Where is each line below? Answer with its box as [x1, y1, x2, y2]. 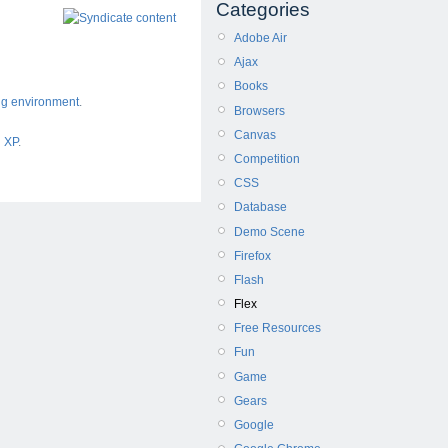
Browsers [234, 103, 285, 118]
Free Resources [234, 321, 321, 336]
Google [234, 418, 274, 432]
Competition [234, 151, 300, 166]
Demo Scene [234, 224, 305, 239]
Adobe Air [234, 31, 287, 45]
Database [234, 200, 287, 215]
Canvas [234, 127, 276, 142]
